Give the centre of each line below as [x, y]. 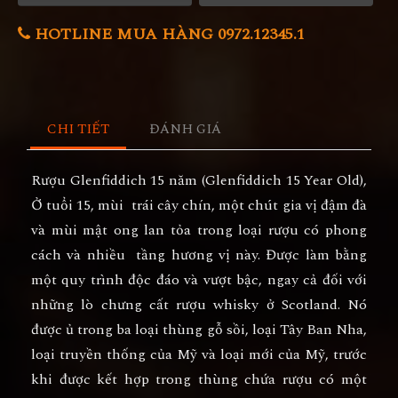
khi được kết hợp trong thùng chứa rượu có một [199, 379]
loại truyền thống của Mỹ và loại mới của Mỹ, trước [199, 354]
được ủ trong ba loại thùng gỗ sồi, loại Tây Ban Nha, [199, 329]
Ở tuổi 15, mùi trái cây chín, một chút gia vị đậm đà [199, 205]
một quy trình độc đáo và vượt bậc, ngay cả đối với [199, 279]
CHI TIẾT [78, 129]
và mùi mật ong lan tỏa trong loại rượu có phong [199, 230]
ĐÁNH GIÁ [186, 129]
